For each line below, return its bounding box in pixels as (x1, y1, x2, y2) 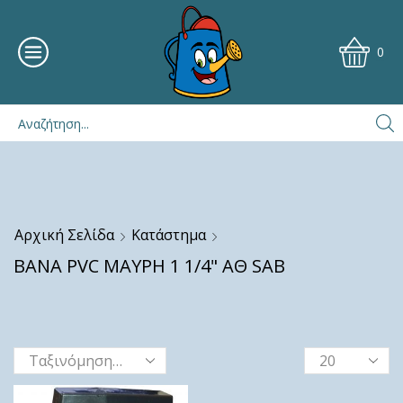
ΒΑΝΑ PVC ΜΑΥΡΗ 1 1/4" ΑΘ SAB (13, 254, 285, 278)
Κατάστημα (131, 225, 206, 245)
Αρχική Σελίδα (14, 225, 114, 245)
